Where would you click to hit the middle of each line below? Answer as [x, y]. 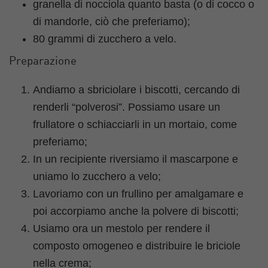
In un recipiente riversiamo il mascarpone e [135, 159]
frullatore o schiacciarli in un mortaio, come [135, 125]
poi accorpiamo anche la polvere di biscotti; [136, 211]
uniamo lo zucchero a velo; [97, 177]
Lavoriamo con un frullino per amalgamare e [138, 194]
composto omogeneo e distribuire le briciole [137, 246]
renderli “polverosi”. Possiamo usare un [127, 107]
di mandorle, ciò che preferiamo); [112, 22]
